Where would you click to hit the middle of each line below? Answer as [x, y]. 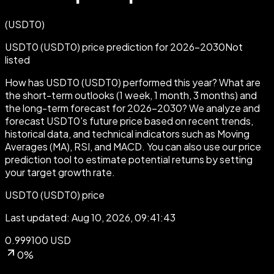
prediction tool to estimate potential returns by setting [129, 159]
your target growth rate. [60, 172]
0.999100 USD [38, 240]
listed [17, 59]
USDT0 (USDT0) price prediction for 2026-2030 [115, 46]
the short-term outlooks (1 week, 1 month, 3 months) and [131, 95]
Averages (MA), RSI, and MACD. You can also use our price [133, 146]
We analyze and [224, 108]
